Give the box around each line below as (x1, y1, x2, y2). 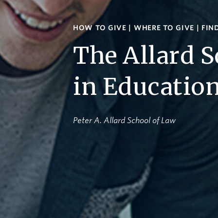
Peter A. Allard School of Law (73, 115, 176, 125)
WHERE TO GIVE (133, 23, 194, 32)
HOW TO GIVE (73, 23, 127, 32)
